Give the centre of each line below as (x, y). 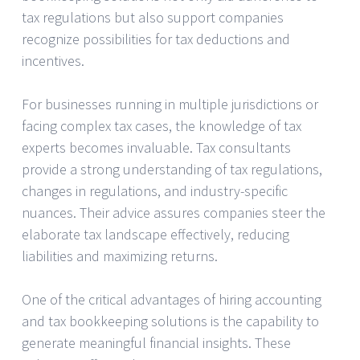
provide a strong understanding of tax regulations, (172, 169)
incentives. (53, 60)
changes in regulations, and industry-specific (155, 190)
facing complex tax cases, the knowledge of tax (162, 125)
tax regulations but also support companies (153, 17)
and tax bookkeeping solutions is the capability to (170, 321)
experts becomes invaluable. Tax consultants (156, 147)
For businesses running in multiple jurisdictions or (170, 104)
